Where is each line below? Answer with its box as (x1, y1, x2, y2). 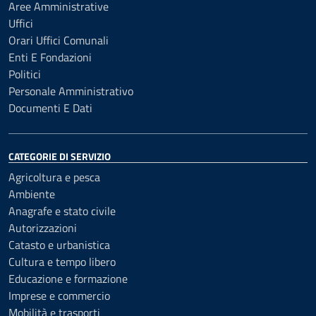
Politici (8, 65, 41, 83)
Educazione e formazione (8, 269, 128, 287)
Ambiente (8, 185, 55, 202)
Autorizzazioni (8, 219, 77, 236)
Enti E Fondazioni (8, 48, 92, 66)
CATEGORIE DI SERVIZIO (8, 148, 111, 164)
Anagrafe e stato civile (8, 202, 116, 219)
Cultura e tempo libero (8, 253, 116, 270)
